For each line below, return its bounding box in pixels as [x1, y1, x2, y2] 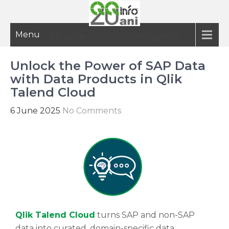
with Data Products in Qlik [10, 72, 182, 86]
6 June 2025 [10, 106, 60, 116]
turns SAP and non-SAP [95, 210, 195, 220]
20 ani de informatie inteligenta [51, 32, 178, 41]
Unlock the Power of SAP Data [10, 58, 205, 73]
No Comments [62, 106, 121, 116]
